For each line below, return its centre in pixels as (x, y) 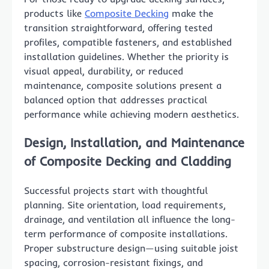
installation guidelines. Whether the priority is (126, 56)
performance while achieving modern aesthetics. (131, 114)
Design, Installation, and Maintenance (134, 143)
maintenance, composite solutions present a (123, 85)
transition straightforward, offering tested (118, 27)
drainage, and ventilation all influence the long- (130, 219)
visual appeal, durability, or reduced (104, 71)
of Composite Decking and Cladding (128, 161)
